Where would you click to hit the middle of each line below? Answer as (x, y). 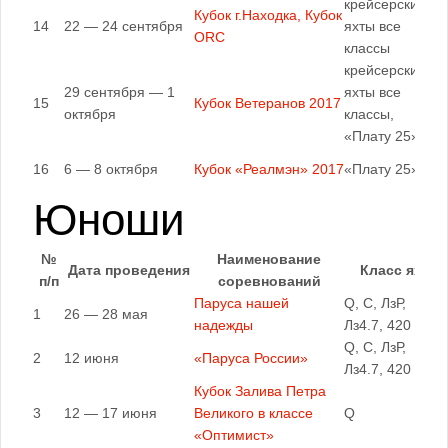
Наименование (269, 259)
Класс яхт (394, 270)
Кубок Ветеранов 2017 (267, 103)
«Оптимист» (234, 435)
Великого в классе (253, 413)
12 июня (91, 358)
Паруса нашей (241, 303)
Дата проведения (129, 270)
